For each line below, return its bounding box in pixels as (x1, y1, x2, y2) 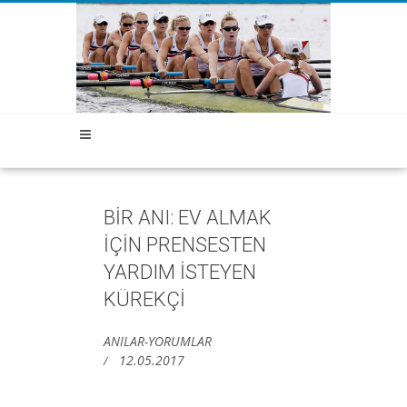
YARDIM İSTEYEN (104, 260, 256, 283)
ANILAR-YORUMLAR (104, 332, 212, 350)
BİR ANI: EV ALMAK (104, 205, 272, 229)
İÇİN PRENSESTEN (104, 233, 266, 256)
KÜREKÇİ (104, 287, 185, 311)
